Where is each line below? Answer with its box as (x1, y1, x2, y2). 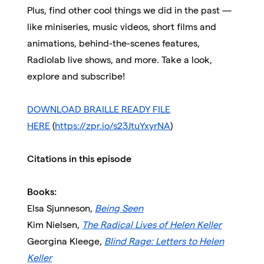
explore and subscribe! (27, 71, 126, 82)
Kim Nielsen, (27, 220, 82, 230)
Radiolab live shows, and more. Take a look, (27, 55, 213, 65)
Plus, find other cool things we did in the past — (27, 5, 232, 16)
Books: (27, 187, 57, 197)
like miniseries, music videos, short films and (27, 22, 217, 32)
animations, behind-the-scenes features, (27, 38, 200, 49)
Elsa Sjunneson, (27, 203, 95, 214)
